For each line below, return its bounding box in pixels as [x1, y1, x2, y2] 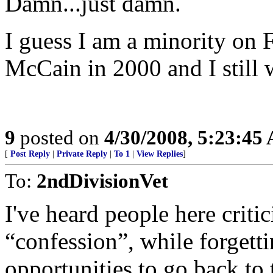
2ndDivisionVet [37, 169, 168, 192]
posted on [15, 126, 104, 149]
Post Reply [10, 149, 50, 158]
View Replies [136, 149, 183, 158]
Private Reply [57, 149, 107, 158]
